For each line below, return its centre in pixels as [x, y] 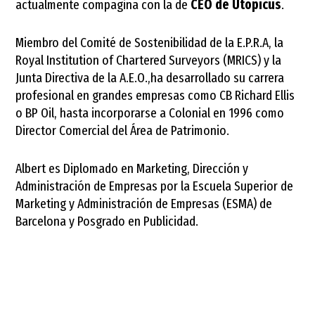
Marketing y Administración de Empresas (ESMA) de [144, 203]
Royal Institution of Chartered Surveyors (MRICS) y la [149, 60]
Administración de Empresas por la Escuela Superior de [155, 186]
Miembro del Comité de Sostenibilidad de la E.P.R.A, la [150, 42]
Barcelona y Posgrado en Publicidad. [107, 221]
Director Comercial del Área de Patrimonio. [123, 130]
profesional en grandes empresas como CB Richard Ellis [155, 95]
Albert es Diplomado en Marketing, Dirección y [132, 168]
